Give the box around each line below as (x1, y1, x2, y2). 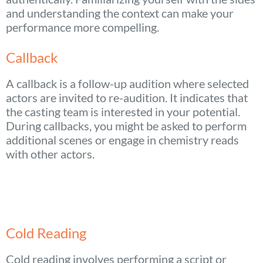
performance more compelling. (6, 20, 159, 35)
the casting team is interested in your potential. (6, 104, 240, 119)
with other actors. (6, 147, 95, 161)
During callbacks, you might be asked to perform (6, 119, 247, 133)
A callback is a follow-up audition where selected (6, 76, 249, 91)
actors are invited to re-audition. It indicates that (6, 90, 248, 105)
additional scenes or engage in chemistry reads (6, 133, 239, 147)
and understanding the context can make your (6, 6, 234, 21)
